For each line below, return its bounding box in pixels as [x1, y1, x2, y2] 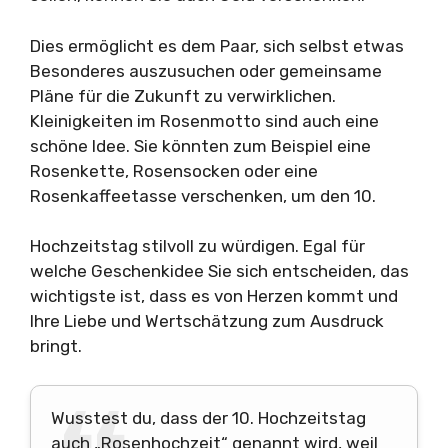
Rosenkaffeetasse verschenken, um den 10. [30, 185, 376, 206]
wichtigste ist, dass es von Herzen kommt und [30, 286, 398, 307]
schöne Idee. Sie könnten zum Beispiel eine [30, 135, 371, 156]
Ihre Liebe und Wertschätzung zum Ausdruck [30, 311, 384, 332]
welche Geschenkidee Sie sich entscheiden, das [30, 261, 409, 282]
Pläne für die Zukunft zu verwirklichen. [30, 85, 336, 106]
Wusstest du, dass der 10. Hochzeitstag [51, 407, 366, 428]
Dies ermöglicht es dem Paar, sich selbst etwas [30, 35, 404, 56]
